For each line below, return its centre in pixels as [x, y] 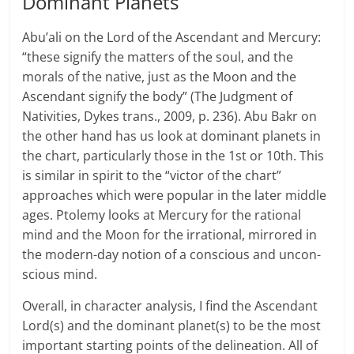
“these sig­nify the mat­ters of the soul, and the [158, 57]
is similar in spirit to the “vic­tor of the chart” [152, 176]
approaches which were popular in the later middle [175, 196]
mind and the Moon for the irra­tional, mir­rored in [170, 235]
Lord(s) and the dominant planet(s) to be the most [172, 326]
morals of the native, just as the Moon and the [160, 77]
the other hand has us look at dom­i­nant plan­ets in [172, 136]
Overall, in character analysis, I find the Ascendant [170, 306]
